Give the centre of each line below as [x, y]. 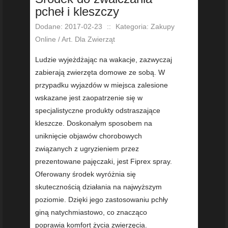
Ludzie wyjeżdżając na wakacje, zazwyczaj [104, 60]
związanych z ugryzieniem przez [87, 149]
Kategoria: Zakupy [145, 27]
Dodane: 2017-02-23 [69, 27]
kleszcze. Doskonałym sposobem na [94, 123]
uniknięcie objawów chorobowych [89, 136]
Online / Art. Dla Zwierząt [75, 39]
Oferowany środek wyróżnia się [85, 174]
